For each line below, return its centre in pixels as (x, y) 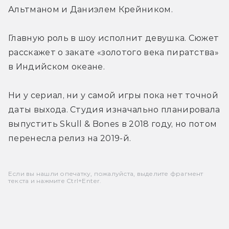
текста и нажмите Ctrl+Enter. (55, 180)
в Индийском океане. (57, 66)
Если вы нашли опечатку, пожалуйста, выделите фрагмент (106, 173)
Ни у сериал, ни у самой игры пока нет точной (113, 95)
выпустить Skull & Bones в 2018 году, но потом (113, 124)
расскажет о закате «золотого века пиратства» (114, 52)
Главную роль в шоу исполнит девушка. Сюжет (114, 38)
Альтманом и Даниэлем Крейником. (90, 9)
